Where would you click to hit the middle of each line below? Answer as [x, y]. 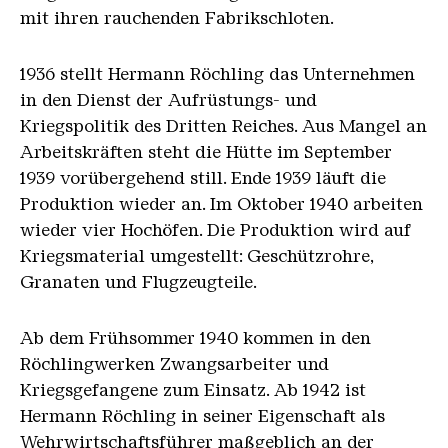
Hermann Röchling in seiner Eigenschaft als [202, 416]
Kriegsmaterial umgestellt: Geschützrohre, [196, 256]
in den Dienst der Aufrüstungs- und [168, 100]
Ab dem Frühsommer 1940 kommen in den [195, 338]
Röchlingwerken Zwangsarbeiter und [174, 364]
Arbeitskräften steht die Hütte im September [206, 152]
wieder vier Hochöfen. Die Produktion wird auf [215, 230]
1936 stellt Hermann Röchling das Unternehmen [217, 74]
